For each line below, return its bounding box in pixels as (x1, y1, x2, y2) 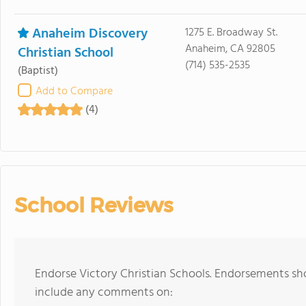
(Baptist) (18, 62, 58, 80)
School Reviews (14, 193, 173, 218)
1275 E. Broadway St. (184, 24, 277, 42)
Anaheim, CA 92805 (184, 40, 275, 58)
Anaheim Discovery (32, 23, 148, 45)
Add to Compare (36, 83, 113, 100)
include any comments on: (35, 283, 173, 303)
